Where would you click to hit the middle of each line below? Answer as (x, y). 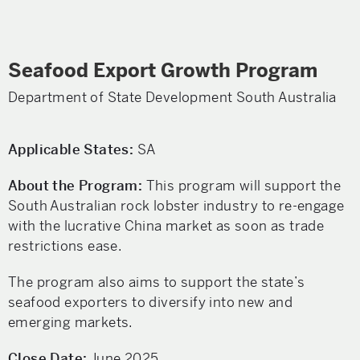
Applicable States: (71, 149)
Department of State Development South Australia (172, 97)
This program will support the (243, 186)
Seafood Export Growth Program (163, 71)
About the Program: (77, 186)
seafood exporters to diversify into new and (151, 302)
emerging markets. (71, 322)
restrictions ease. (65, 246)
